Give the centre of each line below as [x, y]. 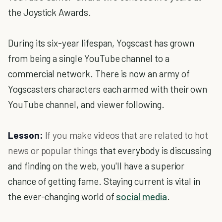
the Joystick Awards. [50, 12]
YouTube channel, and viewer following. [86, 104]
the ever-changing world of [62, 196]
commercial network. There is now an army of [99, 74]
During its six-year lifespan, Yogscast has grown [101, 43]
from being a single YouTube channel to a [89, 58]
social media [141, 196]
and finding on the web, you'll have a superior [96, 166]
